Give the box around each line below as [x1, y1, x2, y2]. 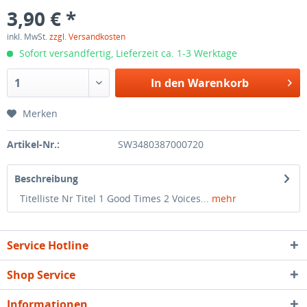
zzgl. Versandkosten [49, 31, 125, 42]
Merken [23, 107, 58, 120]
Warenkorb [187, 75, 249, 90]
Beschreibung [14, 172, 78, 185]
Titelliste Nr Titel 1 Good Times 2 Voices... [14, 192, 209, 205]
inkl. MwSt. [7, 31, 49, 42]
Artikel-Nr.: [7, 138, 60, 151]
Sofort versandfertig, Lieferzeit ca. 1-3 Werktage [16, 47, 237, 60]
